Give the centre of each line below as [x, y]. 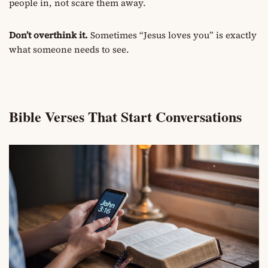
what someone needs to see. [69, 50]
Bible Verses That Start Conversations [125, 117]
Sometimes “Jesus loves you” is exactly [172, 35]
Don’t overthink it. [48, 35]
